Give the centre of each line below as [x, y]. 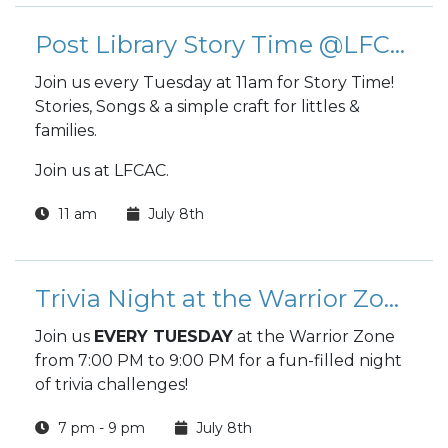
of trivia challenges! [113, 384]
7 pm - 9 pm [99, 428]
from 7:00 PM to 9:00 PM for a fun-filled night [218, 360]
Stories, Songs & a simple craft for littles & [197, 106]
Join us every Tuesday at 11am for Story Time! [214, 82]
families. [68, 130]
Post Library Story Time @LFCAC [397, 44]
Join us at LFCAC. [102, 170]
